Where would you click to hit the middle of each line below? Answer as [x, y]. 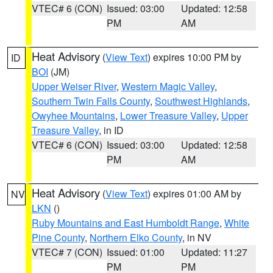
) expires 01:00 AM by [194, 193]
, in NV [197, 237]
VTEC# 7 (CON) [67, 252]
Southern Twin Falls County [91, 101]
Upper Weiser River [74, 86]
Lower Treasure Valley [168, 115]
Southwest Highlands [201, 101]
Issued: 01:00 [135, 252]
